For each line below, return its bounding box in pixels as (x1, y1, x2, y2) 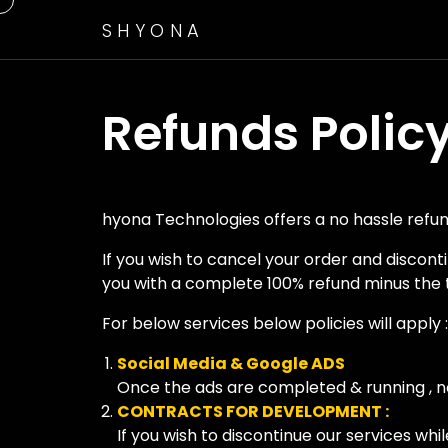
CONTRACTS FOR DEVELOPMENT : (117, 400, 389, 423)
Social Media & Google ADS (117, 352, 348, 375)
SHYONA (102, 17, 205, 43)
